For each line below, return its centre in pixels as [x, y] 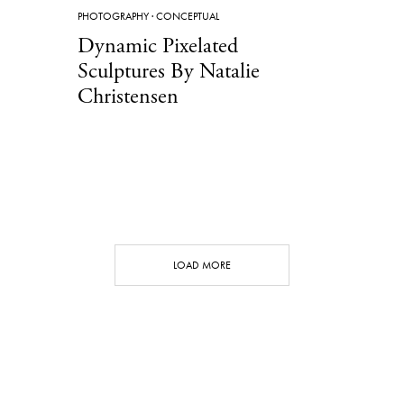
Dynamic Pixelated [158, 46]
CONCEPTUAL [188, 16]
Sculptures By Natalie [169, 71]
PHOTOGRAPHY [113, 16]
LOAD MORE [202, 265]
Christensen [128, 96]
